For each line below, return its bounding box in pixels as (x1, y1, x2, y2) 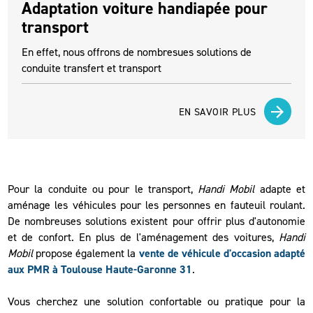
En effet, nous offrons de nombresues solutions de (22, 45, 252, 60)
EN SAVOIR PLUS (178, 104, 256, 119)
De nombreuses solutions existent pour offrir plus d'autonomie (8, 214, 305, 229)
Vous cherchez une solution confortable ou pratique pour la (8, 294, 305, 310)
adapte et (254, 182, 305, 197)
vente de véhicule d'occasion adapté (138, 246, 305, 261)
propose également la (33, 246, 139, 261)
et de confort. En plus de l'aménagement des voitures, (8, 230, 279, 245)
